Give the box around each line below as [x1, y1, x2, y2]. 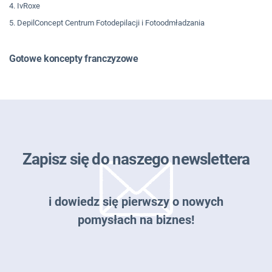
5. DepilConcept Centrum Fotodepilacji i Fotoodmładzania [9, 18, 205, 28]
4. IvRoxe [9, 1, 40, 11]
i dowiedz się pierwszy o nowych [49, 194, 223, 209]
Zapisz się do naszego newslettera [22, 149, 250, 168]
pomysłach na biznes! [78, 212, 194, 227]
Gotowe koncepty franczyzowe [9, 53, 138, 65]
